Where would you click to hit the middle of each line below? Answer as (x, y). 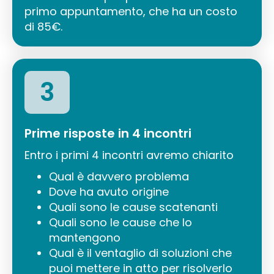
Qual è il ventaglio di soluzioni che (140, 253)
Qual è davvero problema (119, 176)
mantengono (85, 238)
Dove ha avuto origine (109, 192)
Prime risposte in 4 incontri (108, 133)
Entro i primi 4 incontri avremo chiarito (129, 155)
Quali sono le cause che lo (120, 222)
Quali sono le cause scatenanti (133, 207)
